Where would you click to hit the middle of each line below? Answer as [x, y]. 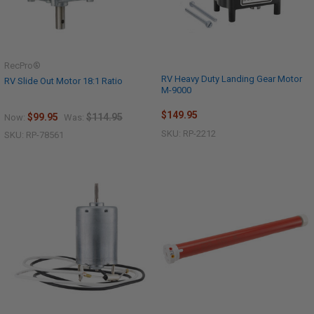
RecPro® [22, 66]
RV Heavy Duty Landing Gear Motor [232, 79]
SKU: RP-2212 [189, 134]
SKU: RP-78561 [34, 135]
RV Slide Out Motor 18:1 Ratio [63, 81]
